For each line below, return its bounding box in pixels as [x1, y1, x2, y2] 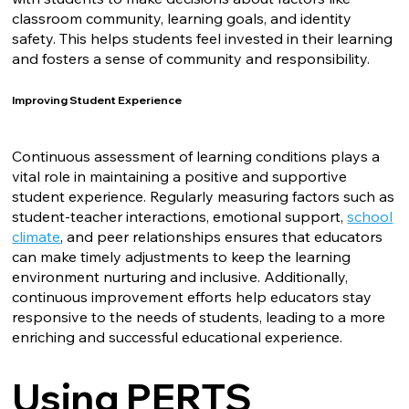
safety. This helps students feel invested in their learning [12, 29, 393, 48]
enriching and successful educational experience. [12, 327, 343, 346]
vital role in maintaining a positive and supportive [12, 166, 348, 185]
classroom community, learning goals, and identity [12, 9, 352, 28]
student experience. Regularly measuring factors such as [12, 186, 395, 205]
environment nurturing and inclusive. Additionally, [12, 267, 349, 286]
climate [12, 226, 61, 246]
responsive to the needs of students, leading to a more [12, 307, 386, 326]
